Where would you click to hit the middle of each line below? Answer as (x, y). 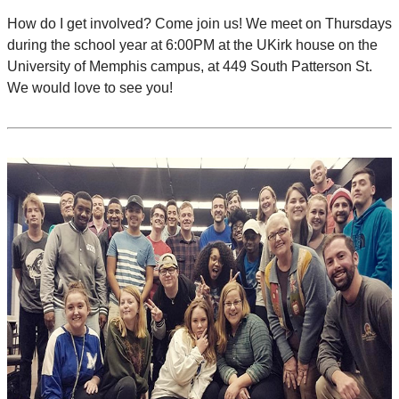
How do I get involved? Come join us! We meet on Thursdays (199, 24)
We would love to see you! (90, 88)
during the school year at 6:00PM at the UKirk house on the (192, 45)
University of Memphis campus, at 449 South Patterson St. (190, 67)
